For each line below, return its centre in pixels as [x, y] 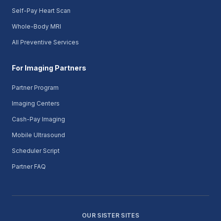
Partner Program [35, 88]
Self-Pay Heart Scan [41, 11]
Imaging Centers [36, 103]
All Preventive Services [45, 42]
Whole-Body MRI [37, 26]
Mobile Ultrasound [38, 135]
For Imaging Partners [49, 68]
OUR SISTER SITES [110, 215]
